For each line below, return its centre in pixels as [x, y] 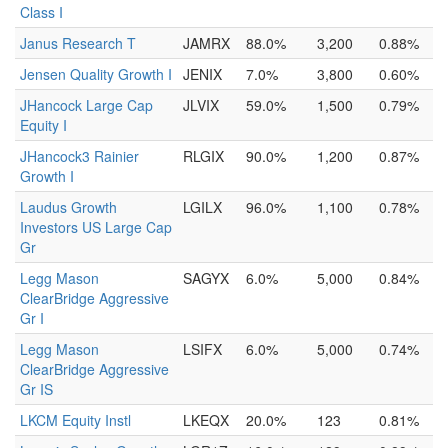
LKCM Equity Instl [75, 420]
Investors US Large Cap [96, 227]
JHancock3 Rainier [79, 156]
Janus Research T [78, 43]
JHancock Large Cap [86, 105]
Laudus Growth [68, 207]
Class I [41, 12]
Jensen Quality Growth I [96, 74]
